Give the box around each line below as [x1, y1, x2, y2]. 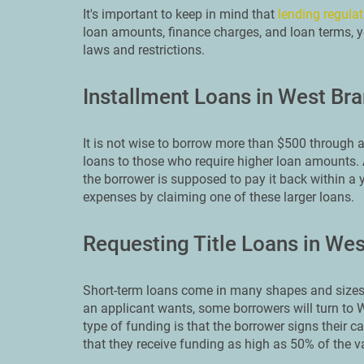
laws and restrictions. [83, 42, 205, 58]
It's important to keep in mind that [83, 6, 278, 22]
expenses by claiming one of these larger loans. [83, 189, 354, 205]
